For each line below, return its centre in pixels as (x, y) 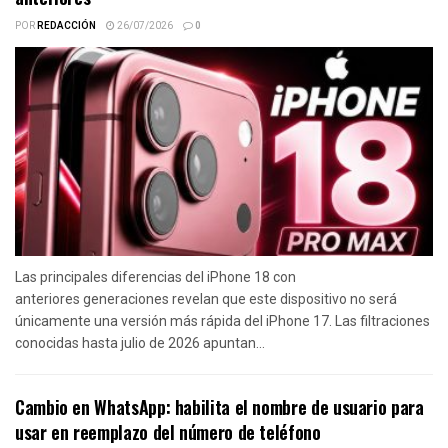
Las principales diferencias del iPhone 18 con (155, 277)
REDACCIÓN (66, 26)
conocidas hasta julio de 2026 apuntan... (140, 343)
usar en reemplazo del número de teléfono (168, 432)
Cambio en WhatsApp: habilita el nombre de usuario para (219, 407)
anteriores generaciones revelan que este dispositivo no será (206, 299)
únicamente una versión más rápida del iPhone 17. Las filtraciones (222, 321)
